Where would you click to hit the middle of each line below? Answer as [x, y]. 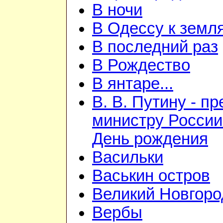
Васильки [128, 158]
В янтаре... [133, 84]
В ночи [117, 10]
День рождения [150, 139]
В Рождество [141, 65]
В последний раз [155, 47]
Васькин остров [151, 176]
